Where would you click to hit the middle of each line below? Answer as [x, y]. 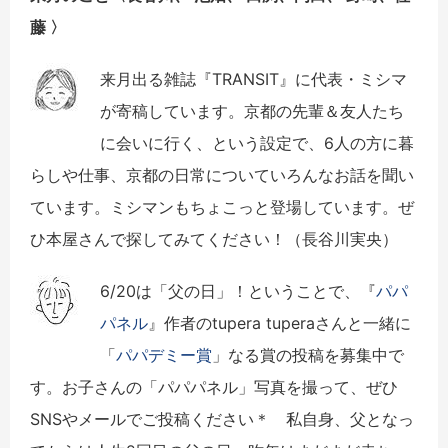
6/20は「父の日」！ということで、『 [238, 290]
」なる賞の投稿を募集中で [308, 354]
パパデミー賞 [164, 354]
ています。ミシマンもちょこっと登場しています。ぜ [222, 206]
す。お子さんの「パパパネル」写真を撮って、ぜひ [214, 386]
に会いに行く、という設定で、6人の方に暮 [257, 142]
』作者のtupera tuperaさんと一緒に [279, 322]
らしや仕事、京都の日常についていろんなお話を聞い [222, 174]
